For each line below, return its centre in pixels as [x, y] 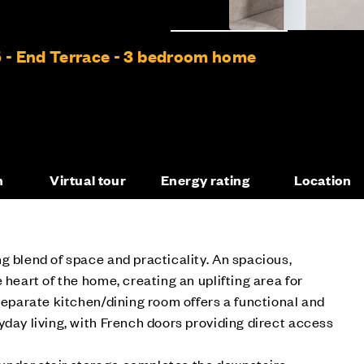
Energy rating [205, 180]
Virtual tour [88, 180]
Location [323, 180]
